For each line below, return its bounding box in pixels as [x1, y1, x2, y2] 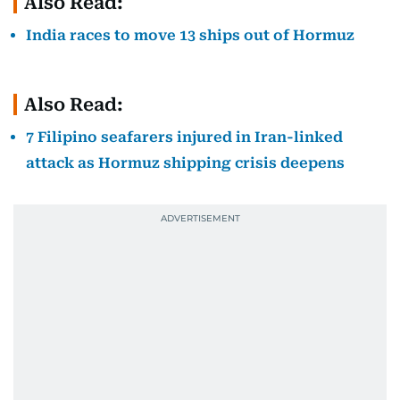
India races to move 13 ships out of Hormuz [26, 26, 354, 44]
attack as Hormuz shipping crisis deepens [26, 154, 345, 171]
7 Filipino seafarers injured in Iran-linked [26, 128, 343, 146]
